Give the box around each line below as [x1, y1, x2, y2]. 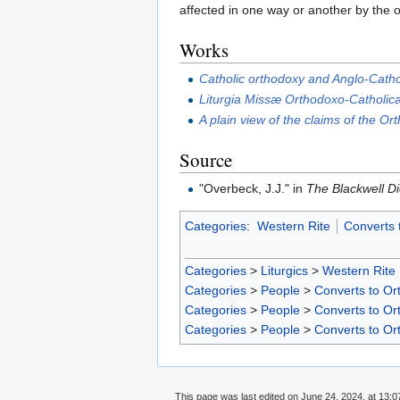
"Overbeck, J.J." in [199, 180, 307, 196]
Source [179, 147, 232, 173]
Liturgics [261, 263, 308, 279]
